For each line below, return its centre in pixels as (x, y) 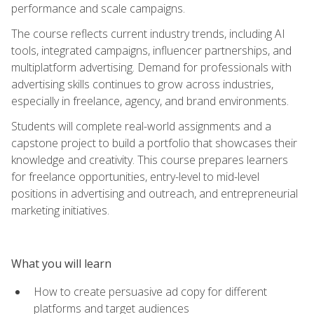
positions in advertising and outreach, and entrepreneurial (155, 193)
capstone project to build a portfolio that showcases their (154, 143)
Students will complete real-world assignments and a (141, 126)
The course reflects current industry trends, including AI (148, 33)
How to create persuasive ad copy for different (150, 291)
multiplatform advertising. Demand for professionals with (151, 67)
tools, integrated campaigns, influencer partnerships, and (151, 50)
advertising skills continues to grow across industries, (142, 84)
